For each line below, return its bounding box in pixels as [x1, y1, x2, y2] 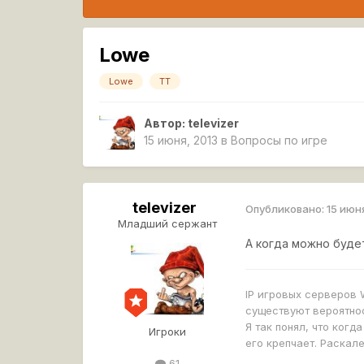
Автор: [144, 116, 188, 131]
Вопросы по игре [231, 133, 328, 148]
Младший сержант [118, 217, 218, 231]
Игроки [149, 325, 187, 339]
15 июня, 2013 [144, 133, 219, 148]
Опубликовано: [245, 201, 327, 215]
